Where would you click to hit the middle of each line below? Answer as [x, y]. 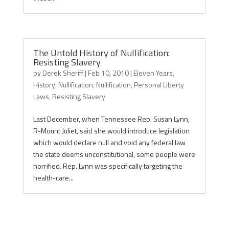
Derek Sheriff [63, 73]
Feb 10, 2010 [108, 73]
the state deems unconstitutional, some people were [114, 154]
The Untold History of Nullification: [101, 53]
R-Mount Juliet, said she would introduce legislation [111, 131]
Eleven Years [153, 73]
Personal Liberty [159, 85]
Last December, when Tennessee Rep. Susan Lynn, [111, 119]
